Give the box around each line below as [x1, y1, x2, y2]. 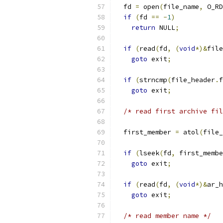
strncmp [139, 76, 167, 84]
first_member [115, 128, 175, 136]
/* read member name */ [123, 212, 211, 220]
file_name [163, 2, 199, 11]
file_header [171, 76, 215, 84]
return [131, 23, 155, 32]
